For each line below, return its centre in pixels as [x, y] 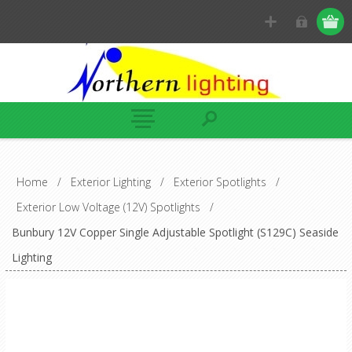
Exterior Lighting [110, 182]
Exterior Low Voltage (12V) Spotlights [108, 207]
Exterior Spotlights [220, 182]
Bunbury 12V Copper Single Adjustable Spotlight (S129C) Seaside [175, 232]
